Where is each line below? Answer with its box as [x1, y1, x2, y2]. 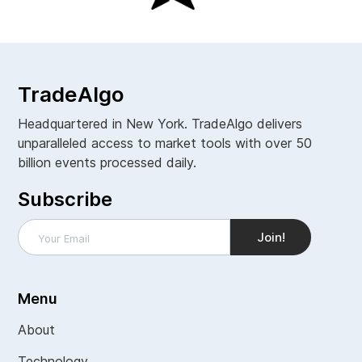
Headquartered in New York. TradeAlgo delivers [18, 116, 303, 133]
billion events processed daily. [18, 154, 197, 171]
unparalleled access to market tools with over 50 [18, 135, 313, 152]
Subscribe [18, 187, 113, 212]
